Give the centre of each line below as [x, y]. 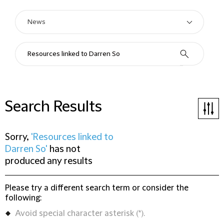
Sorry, [18, 137]
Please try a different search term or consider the [97, 188]
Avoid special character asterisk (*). [80, 213]
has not [64, 149]
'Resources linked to [72, 137]
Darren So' [26, 149]
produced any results [49, 161]
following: [23, 198]
